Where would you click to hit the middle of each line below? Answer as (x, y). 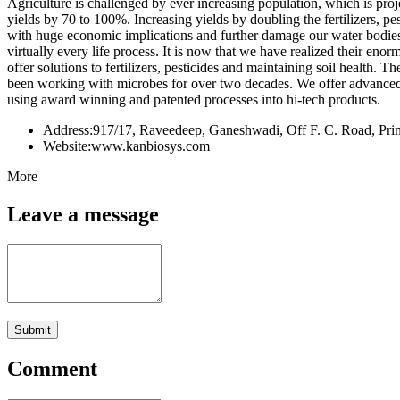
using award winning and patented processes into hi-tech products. (194, 99)
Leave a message (83, 214)
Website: (67, 146)
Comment (52, 369)
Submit (33, 330)
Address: (68, 129)
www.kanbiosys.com (150, 146)
